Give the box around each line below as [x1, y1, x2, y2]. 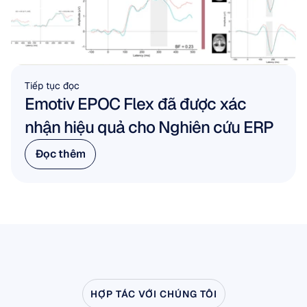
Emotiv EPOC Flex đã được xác [25, 93, 246, 114]
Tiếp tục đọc [25, 79, 79, 92]
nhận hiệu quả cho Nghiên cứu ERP [25, 116, 273, 138]
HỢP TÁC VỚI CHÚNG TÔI [90, 288, 217, 300]
